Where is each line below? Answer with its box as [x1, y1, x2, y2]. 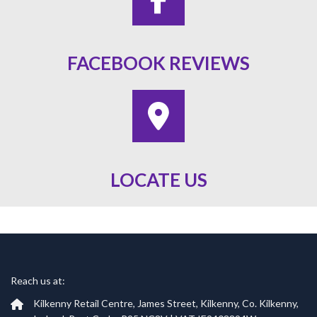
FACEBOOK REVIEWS [67, 52, 250, 75]
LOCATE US [110, 168, 207, 192]
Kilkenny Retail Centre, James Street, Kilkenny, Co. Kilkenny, [33, 296, 299, 309]
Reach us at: [11, 275, 65, 287]
